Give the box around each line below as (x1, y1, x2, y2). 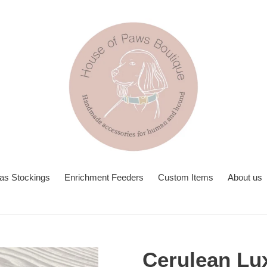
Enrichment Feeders (64, 172, 144, 182)
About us (227, 172, 262, 182)
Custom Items (157, 172, 213, 182)
